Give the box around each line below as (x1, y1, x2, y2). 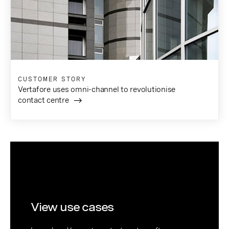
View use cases (31, 199, 114, 214)
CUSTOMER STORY (18, 75, 86, 83)
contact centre (18, 95, 69, 105)
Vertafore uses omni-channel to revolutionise (18, 84, 175, 94)
